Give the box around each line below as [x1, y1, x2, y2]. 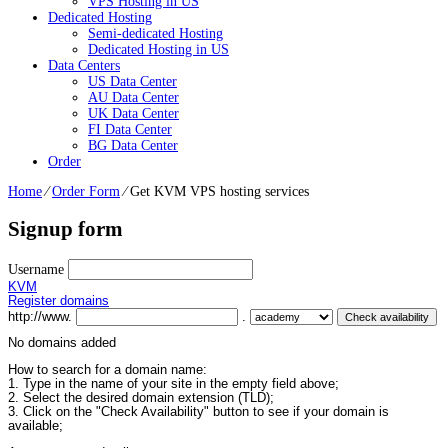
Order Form [52, 183, 120, 199]
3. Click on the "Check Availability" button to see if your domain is [8, 404, 389, 419]
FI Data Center [88, 121, 172, 137]
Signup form [8, 216, 123, 241]
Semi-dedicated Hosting [88, 25, 223, 41]
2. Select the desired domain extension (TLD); [8, 390, 274, 405]
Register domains [8, 294, 109, 309]
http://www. [8, 310, 76, 325]
